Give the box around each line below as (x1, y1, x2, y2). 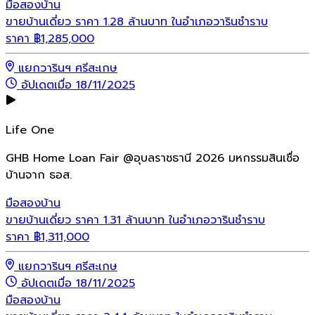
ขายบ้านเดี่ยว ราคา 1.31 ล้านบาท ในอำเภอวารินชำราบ (6, 212, 265, 229)
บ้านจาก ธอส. (6, 167, 72, 184)
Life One (6, 122, 54, 139)
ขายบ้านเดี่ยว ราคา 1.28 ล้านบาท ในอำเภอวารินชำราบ (6, 13, 268, 31)
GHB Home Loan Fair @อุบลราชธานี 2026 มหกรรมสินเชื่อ (6, 150, 300, 167)
